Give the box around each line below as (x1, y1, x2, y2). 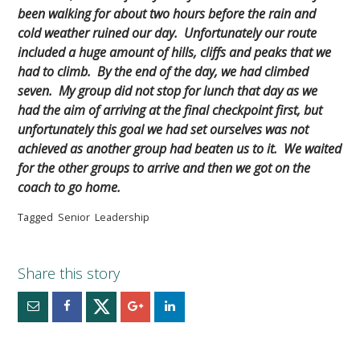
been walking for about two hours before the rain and (18, 5, 317, 23)
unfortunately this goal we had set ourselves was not (18, 121, 309, 139)
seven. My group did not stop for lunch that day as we (18, 82, 318, 100)
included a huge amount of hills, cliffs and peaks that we (18, 43, 332, 62)
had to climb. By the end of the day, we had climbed (18, 63, 309, 81)
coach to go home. (18, 178, 121, 197)
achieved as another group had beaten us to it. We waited (18, 140, 342, 158)
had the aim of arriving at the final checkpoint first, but (18, 101, 323, 120)
